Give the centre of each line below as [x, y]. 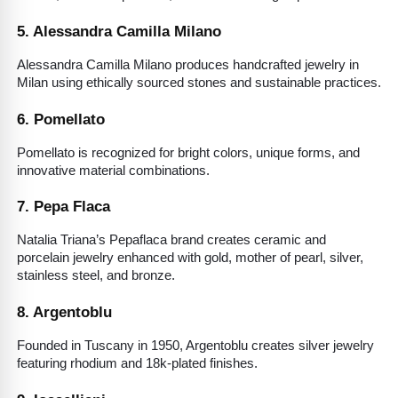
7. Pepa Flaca [64, 207]
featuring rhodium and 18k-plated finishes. [137, 363]
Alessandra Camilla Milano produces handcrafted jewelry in [188, 64]
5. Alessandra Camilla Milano [119, 31]
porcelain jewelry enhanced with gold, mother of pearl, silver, [190, 258]
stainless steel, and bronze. [96, 276]
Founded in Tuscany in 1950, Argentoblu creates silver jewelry [195, 345]
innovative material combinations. [113, 170]
